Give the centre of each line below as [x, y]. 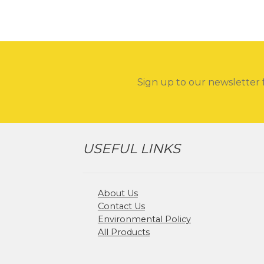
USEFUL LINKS [132, 149]
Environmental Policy [144, 219]
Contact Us [121, 206]
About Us [118, 193]
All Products [123, 232]
